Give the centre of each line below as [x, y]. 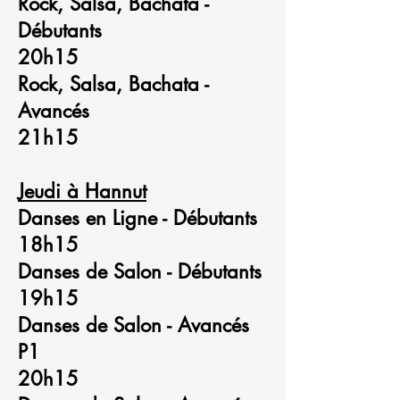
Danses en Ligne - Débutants [137, 218]
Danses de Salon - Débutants [140, 271]
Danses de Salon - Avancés [133, 325]
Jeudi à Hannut [82, 191]
